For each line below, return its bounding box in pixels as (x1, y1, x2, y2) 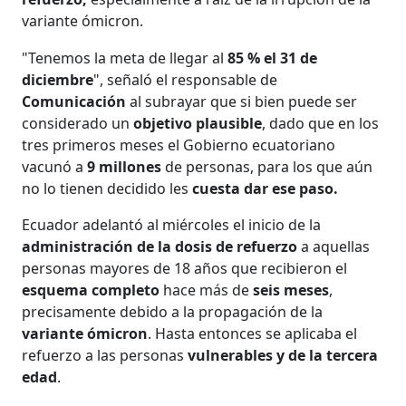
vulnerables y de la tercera (188, 344, 379, 365)
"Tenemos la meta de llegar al (22, 47, 228, 68)
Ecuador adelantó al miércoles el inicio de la (22, 214, 322, 235)
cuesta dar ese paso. (192, 178, 339, 198)
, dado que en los (262, 112, 380, 133)
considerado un (22, 112, 134, 133)
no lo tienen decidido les (22, 178, 193, 198)
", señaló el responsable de (93, 69, 278, 90)
